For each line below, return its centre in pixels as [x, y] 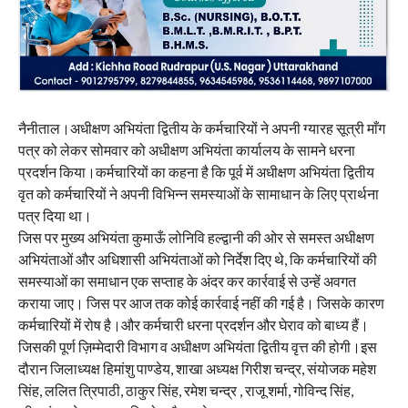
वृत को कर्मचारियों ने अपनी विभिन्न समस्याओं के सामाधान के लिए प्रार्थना [198, 193]
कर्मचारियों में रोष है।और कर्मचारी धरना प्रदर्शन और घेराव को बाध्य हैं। [193, 324]
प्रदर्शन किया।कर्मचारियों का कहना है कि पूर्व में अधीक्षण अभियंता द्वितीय [196, 171]
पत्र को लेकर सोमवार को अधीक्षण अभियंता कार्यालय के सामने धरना [186, 149]
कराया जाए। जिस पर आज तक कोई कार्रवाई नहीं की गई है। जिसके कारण [201, 302]
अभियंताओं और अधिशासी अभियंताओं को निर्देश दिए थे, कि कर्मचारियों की [197, 259]
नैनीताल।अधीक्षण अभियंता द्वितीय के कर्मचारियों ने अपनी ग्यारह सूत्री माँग [201, 127]
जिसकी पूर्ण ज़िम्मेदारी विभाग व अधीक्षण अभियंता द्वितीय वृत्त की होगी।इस [197, 346]
